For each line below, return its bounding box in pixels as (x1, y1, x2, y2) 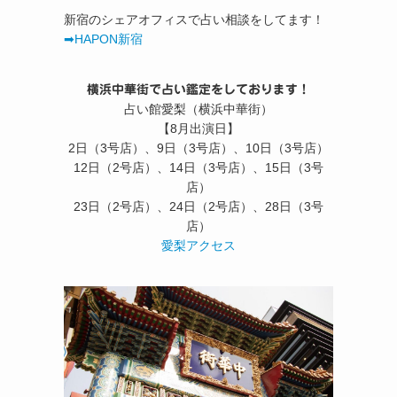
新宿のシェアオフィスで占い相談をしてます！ (64, 12, 324, 27)
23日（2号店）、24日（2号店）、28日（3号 (74, 198, 323, 214)
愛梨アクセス (161, 237, 236, 253)
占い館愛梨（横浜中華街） (124, 101, 273, 116)
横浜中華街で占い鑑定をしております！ (87, 82, 310, 96)
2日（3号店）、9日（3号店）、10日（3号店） (68, 140, 329, 155)
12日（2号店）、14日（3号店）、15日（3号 (74, 160, 323, 175)
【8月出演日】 (158, 121, 239, 136)
